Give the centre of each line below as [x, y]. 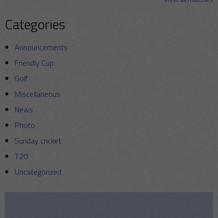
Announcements [41, 47]
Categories [35, 24]
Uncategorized [38, 172]
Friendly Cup [34, 63]
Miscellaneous [37, 94]
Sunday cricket [38, 141]
